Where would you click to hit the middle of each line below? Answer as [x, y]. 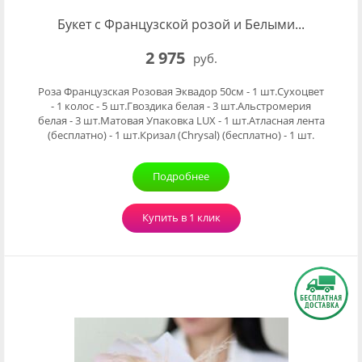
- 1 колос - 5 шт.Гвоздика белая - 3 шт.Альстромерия [181, 106]
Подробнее [181, 176]
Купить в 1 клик [181, 217]
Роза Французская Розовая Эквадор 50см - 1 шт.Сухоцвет [181, 91]
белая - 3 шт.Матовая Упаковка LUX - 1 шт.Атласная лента [181, 120]
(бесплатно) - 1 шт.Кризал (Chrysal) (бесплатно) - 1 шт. [181, 135]
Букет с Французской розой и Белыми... [181, 24]
